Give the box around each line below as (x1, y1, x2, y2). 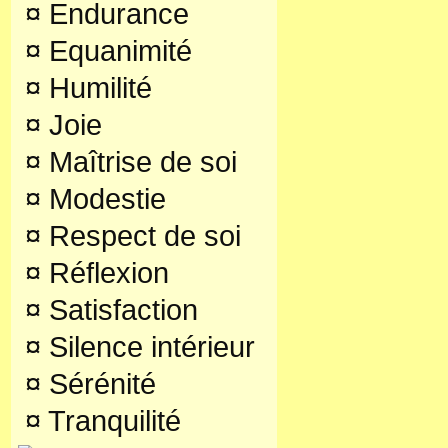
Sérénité (41, 368, 156, 400)
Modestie (41, 183, 166, 215)
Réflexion (41, 257, 169, 289)
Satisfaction (41, 294, 198, 326)
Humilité (41, 72, 152, 104)
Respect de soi (41, 220, 241, 252)
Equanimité (41, 35, 192, 67)
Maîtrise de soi (41, 146, 237, 178)
